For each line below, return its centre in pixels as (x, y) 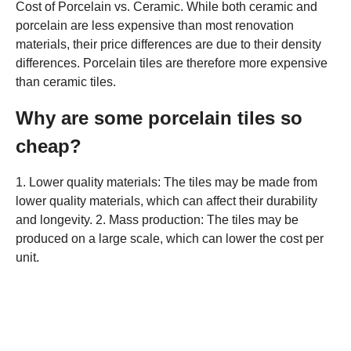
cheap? (49, 146)
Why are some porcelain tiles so (159, 118)
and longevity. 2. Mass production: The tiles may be (157, 219)
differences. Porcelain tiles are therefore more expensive (172, 63)
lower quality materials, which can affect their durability (166, 201)
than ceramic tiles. (66, 81)
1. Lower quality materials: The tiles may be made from (166, 182)
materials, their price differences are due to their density (168, 44)
